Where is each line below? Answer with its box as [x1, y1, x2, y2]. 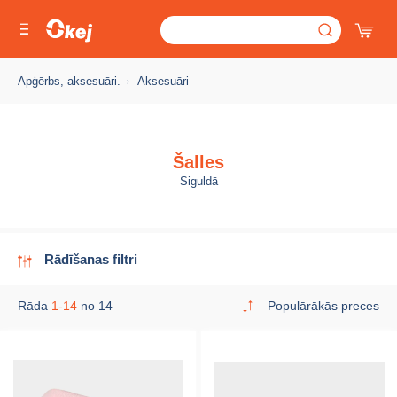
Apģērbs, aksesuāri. [18, 74, 121, 88]
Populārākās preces [268, 299, 379, 313]
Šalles [173, 152, 224, 172]
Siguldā [179, 175, 218, 188]
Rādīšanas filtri [44, 252, 137, 267]
